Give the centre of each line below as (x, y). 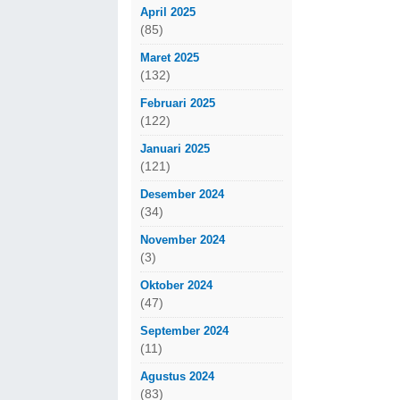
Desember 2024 (182, 194)
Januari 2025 (175, 148)
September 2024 (184, 330)
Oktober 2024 (176, 285)
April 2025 (168, 12)
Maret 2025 (170, 57)
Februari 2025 (178, 103)
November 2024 (183, 239)
